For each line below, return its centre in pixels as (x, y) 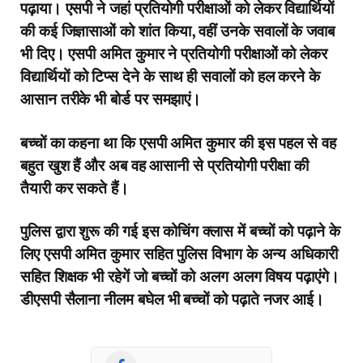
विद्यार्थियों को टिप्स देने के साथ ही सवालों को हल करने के (171, 76)
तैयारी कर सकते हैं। (75, 187)
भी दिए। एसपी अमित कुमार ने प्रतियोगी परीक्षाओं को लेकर (174, 53)
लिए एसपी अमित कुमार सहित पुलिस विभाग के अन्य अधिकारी (179, 254)
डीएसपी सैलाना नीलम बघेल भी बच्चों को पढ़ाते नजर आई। (172, 299)
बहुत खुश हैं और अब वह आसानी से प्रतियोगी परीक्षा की (165, 164)
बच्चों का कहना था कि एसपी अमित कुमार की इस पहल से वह (178, 142)
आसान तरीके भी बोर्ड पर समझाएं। (111, 99)
